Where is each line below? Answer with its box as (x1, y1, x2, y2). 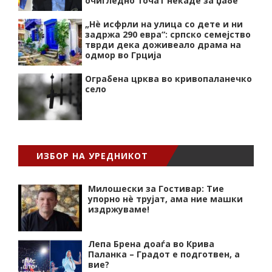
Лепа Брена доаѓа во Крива (88, 237, 214, 250)
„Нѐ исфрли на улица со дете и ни (85, 18, 243, 30)
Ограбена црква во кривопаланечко (85, 72, 252, 84)
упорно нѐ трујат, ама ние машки (88, 192, 243, 205)
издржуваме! (88, 203, 149, 215)
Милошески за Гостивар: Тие (88, 182, 224, 194)
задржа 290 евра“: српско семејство (85, 28, 251, 40)
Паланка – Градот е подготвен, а (88, 248, 240, 260)
